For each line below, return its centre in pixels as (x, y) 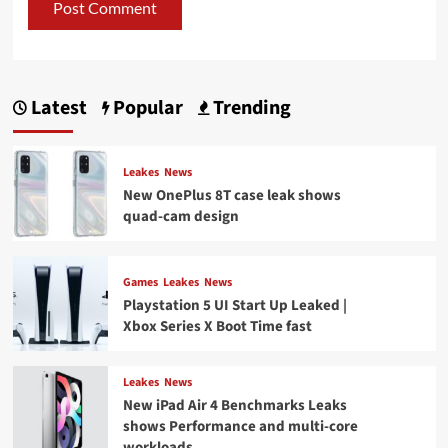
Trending (249, 108)
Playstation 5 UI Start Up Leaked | (234, 306)
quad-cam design (180, 217)
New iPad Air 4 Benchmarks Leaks (234, 405)
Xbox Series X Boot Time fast (217, 327)
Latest (56, 108)
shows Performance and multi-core (240, 426)
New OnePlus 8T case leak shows (231, 196)
